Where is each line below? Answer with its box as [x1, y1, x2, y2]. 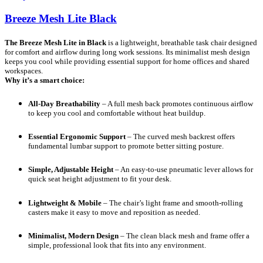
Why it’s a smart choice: [5, 75, 85, 85]
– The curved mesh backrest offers [126, 132, 235, 141]
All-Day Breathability [28, 99, 100, 109]
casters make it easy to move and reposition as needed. [28, 207, 200, 217]
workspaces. [5, 66, 43, 75]
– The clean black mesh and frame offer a [119, 231, 249, 240]
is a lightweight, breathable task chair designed [106, 38, 257, 47]
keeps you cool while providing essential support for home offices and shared [5, 56, 249, 66]
